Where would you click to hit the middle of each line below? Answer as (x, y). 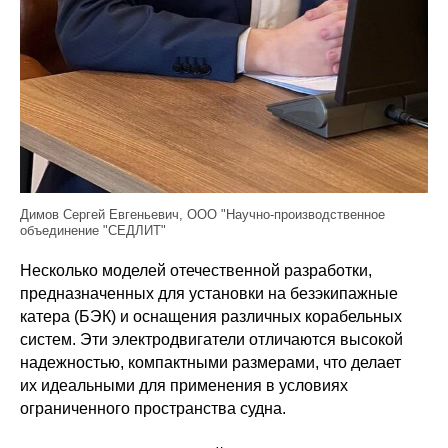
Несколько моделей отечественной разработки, (196, 271)
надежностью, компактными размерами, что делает (210, 363)
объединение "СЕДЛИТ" (93, 231)
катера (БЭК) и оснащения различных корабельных (211, 317)
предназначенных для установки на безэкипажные (209, 294)
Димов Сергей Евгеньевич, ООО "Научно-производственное (202, 215)
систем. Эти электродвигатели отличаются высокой (211, 340)
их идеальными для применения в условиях (184, 386)
